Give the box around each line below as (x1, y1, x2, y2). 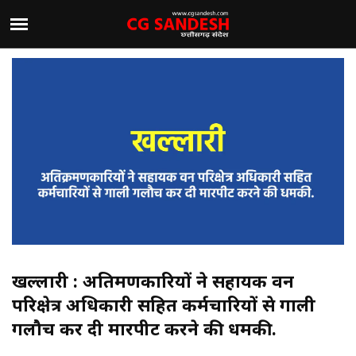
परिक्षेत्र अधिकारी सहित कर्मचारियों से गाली (12, 292, 315, 317)
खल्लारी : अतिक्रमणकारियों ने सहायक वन (12, 269, 294, 293)
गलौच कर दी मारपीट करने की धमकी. (12, 316, 277, 341)
